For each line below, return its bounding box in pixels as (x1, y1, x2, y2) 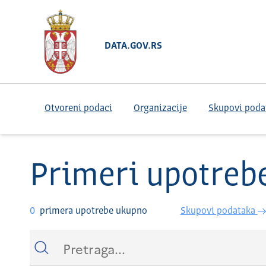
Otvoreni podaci (44, 104, 112, 113)
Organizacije (133, 104, 187, 113)
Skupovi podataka (180, 207, 258, 216)
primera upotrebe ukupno (37, 207, 150, 216)
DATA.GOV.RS (104, 41, 162, 51)
